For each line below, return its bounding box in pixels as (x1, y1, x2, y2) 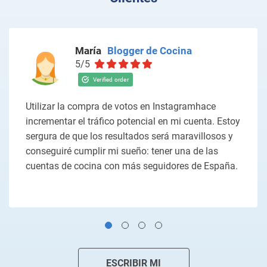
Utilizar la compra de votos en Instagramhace (26, 101, 216, 112)
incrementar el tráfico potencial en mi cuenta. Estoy (26, 116, 240, 127)
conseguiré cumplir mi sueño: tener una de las (26, 145, 218, 157)
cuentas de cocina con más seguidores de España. (26, 160, 238, 172)
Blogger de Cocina (107, 45, 192, 57)
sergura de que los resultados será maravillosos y (26, 131, 233, 142)
